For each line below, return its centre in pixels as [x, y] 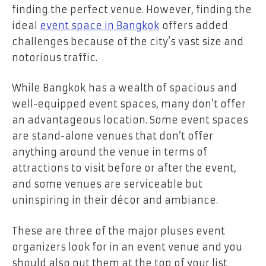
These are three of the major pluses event [118, 231]
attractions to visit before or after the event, [124, 168]
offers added [194, 25]
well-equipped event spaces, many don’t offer [129, 104]
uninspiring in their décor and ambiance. [115, 200]
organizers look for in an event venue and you [127, 247]
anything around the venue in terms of [110, 152]
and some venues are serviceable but [107, 184]
